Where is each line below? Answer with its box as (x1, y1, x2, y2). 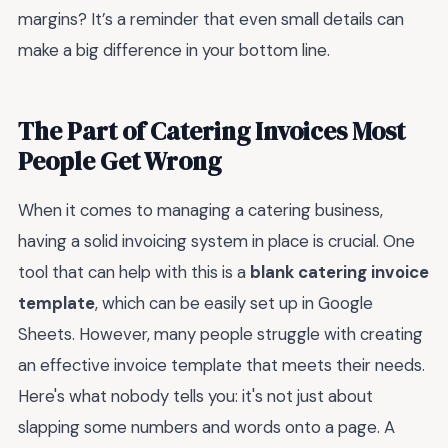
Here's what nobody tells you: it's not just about (18, 385, 373, 408)
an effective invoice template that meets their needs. (18, 354, 425, 377)
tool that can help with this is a (18, 261, 250, 284)
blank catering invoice (250, 261, 429, 284)
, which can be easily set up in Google (95, 292, 373, 315)
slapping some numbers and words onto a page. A (18, 416, 395, 439)
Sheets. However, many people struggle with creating (18, 323, 423, 346)
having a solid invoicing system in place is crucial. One (18, 230, 415, 253)
